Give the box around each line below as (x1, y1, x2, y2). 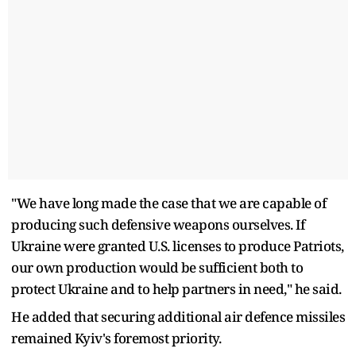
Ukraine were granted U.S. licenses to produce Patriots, (11, 236, 344, 255)
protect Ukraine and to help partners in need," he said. (11, 279, 342, 298)
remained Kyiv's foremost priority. (11, 328, 221, 347)
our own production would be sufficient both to (11, 257, 303, 277)
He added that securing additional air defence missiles (11, 307, 345, 326)
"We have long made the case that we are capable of (11, 193, 326, 212)
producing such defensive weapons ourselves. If (11, 215, 304, 234)
